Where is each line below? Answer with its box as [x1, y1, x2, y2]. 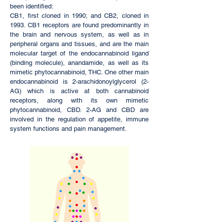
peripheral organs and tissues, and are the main [10, 40, 149, 48]
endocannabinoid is [10, 78, 73, 85]
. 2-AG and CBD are [80, 106, 149, 113]
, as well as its [103, 59, 149, 66]
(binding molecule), [10, 59, 68, 66]
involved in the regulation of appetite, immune [10, 115, 149, 123]
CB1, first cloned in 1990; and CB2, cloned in [10, 12, 149, 19]
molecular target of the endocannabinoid [10, 50, 132, 57]
